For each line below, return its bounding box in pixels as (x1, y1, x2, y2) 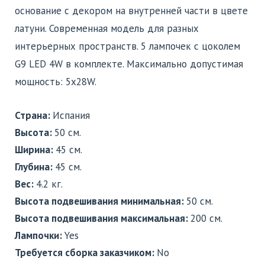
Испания (53, 108, 90, 122)
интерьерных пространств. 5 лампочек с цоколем (15, 39, 240, 53)
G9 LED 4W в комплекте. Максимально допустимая (15, 57, 243, 70)
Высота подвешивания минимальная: (15, 194, 186, 208)
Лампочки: (15, 228, 64, 242)
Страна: (15, 108, 53, 122)
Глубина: (15, 160, 55, 173)
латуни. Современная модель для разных (15, 21, 199, 35)
